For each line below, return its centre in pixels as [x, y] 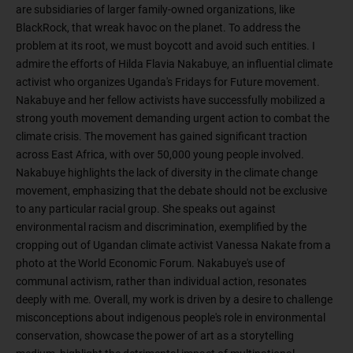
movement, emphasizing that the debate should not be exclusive [171, 191]
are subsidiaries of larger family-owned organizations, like [155, 10]
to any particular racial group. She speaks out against [146, 209]
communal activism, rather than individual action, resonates [161, 282]
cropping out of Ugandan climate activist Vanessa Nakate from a [173, 245]
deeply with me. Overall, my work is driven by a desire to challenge [174, 300]
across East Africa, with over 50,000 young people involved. [160, 155]
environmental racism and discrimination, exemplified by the [161, 227]
